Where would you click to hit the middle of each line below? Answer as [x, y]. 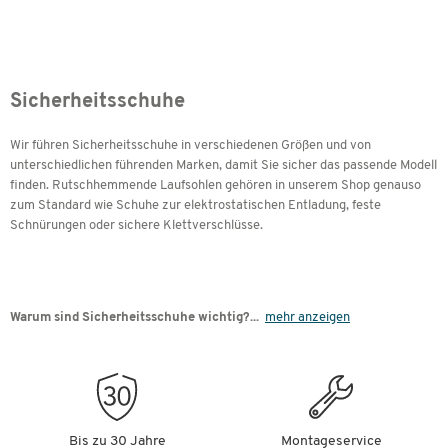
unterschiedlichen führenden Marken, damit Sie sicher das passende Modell [223, 165]
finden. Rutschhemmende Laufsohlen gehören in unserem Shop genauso [215, 185]
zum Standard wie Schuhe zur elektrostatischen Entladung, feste [195, 205]
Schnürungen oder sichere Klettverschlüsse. [136, 225]
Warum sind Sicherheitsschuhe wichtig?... [137, 317]
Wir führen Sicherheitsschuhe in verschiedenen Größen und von [190, 145]
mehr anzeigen [307, 317]
